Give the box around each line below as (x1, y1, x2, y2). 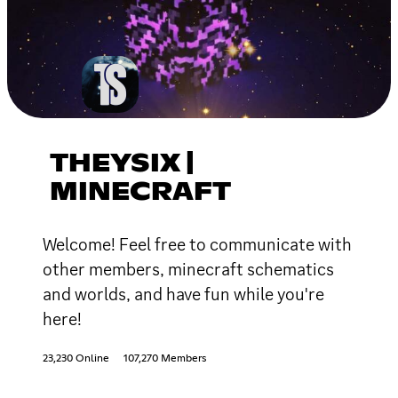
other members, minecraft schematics (43, 257, 334, 281)
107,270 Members (123, 353, 206, 364)
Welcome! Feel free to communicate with (43, 232, 352, 256)
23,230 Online (43, 353, 109, 364)
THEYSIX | (50, 151, 195, 177)
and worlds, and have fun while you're (43, 282, 324, 306)
